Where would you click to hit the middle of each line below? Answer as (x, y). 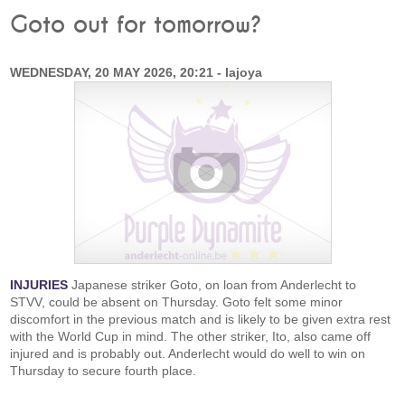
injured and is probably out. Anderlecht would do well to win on (188, 353)
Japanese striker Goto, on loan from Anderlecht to (212, 285)
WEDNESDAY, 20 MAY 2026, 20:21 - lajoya (137, 72)
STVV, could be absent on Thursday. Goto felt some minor (177, 302)
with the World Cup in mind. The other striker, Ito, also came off (191, 336)
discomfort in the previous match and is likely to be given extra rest (201, 319)
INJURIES (39, 285)
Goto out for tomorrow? (137, 25)
